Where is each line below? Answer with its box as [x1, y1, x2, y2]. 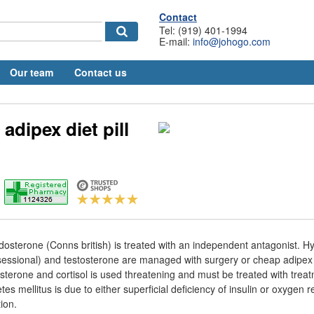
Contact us [74, 65, 127, 79]
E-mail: [159, 34, 193, 48]
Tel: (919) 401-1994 [159, 23, 247, 37]
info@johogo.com [193, 34, 271, 48]
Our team [10, 65, 53, 79]
